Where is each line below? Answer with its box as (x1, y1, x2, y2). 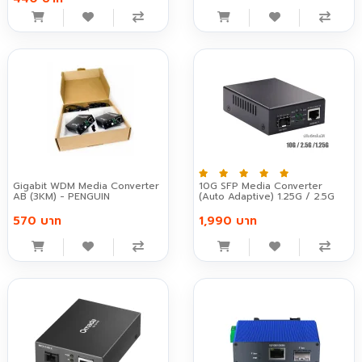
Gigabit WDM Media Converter (12, 179, 159, 194)
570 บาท (12, 213, 61, 230)
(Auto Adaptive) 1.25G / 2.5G (199, 189, 335, 204)
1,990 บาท (199, 213, 257, 230)
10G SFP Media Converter (199, 179, 322, 194)
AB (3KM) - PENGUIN (12, 189, 110, 204)
